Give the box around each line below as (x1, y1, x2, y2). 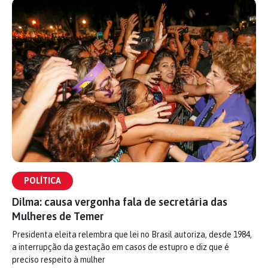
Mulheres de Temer (12, 210, 104, 223)
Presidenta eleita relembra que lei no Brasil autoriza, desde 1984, (12, 230, 252, 239)
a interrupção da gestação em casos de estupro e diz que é (12, 242, 229, 252)
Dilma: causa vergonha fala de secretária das (12, 196, 227, 208)
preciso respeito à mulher (12, 255, 105, 264)
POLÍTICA (24, 176, 61, 185)
